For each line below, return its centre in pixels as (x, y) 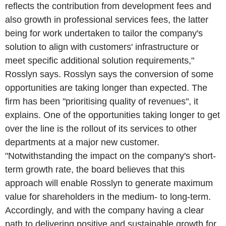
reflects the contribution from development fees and (108, 6)
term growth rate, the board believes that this (95, 169)
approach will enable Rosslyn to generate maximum (109, 183)
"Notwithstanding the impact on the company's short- (110, 156)
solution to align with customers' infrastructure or (102, 47)
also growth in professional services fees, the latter (107, 20)
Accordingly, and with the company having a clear (104, 210)
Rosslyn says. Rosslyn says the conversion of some (109, 74)
